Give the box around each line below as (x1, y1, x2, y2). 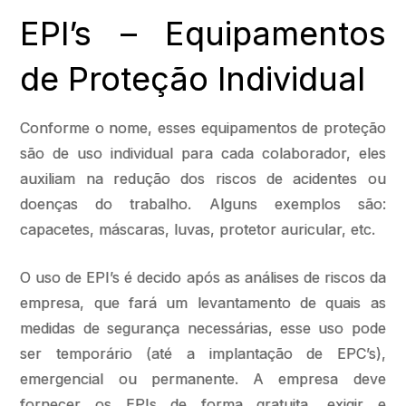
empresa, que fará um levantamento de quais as (20, 294, 386, 312)
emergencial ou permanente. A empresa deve (20, 370, 386, 388)
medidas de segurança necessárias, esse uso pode (20, 319, 386, 337)
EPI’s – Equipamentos (20, 14, 386, 53)
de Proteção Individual (20, 59, 366, 99)
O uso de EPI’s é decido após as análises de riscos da (20, 268, 386, 286)
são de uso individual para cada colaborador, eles (20, 144, 386, 162)
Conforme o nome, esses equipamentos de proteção (20, 119, 386, 137)
